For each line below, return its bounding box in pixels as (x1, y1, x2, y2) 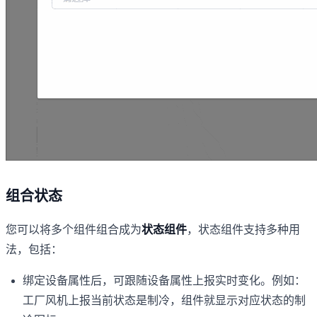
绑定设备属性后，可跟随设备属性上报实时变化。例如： (23, 274, 306, 287)
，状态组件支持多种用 (187, 223, 300, 236)
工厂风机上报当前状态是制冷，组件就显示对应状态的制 (23, 294, 306, 306)
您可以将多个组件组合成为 (6, 223, 142, 236)
